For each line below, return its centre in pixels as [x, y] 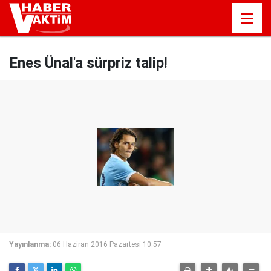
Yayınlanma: [30, 244]
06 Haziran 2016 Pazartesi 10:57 [107, 244]
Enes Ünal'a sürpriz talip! [88, 63]
